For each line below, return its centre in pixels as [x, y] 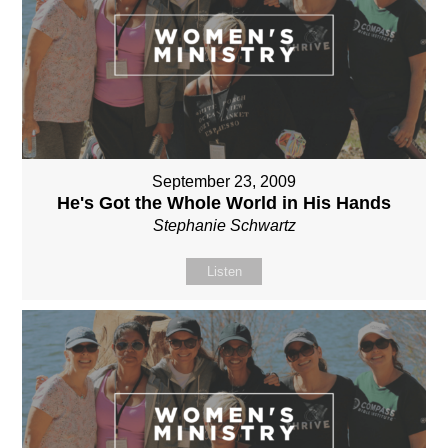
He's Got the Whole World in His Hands [224, 202]
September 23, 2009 [224, 181]
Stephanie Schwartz [224, 225]
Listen [224, 271]
